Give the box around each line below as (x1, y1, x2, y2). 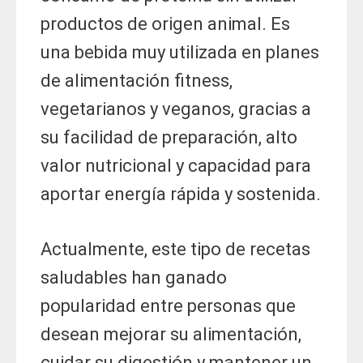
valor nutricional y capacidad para (41, 156, 311, 177)
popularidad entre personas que (41, 296, 296, 317)
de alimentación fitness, (41, 70, 233, 92)
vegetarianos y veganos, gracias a (41, 99, 311, 120)
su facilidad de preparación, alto (41, 127, 297, 148)
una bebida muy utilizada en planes (41, 42, 319, 63)
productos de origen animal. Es (41, 14, 290, 35)
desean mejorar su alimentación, (41, 324, 301, 345)
